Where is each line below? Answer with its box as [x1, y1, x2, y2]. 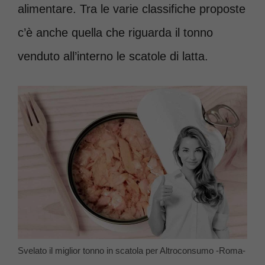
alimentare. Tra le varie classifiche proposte [18, 2, 245, 15]
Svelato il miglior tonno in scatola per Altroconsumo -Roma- [18, 245, 245, 256]
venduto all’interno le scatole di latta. [18, 50, 208, 63]
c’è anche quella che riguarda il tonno [18, 26, 213, 39]
